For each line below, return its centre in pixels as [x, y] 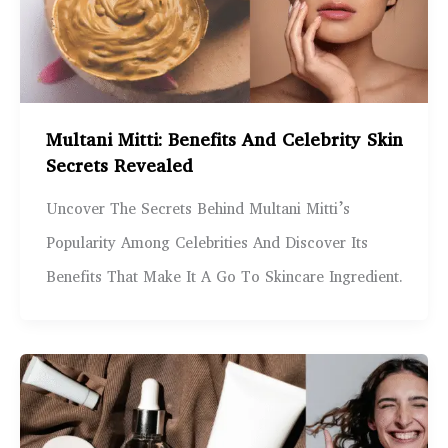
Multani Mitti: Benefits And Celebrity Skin [224, 141]
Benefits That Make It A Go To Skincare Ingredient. [224, 277]
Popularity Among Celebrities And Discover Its [206, 243]
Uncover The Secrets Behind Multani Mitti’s [197, 209]
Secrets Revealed [119, 167]
